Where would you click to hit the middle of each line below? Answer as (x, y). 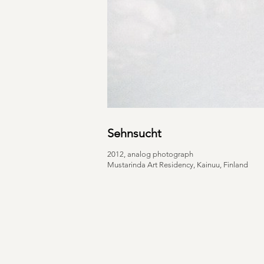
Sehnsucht (134, 133)
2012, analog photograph (150, 154)
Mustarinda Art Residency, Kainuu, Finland (178, 165)
